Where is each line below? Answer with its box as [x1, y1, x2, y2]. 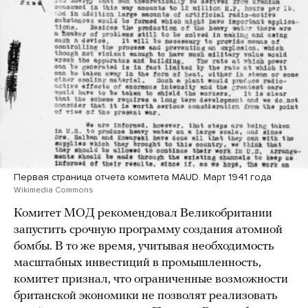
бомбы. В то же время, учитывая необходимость [14, 239, 274, 253]
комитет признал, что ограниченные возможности [14, 272, 288, 286]
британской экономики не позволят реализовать [14, 289, 278, 302]
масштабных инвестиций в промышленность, [14, 256, 261, 269]
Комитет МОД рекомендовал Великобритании [14, 206, 272, 220]
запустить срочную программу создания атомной [14, 223, 283, 236]
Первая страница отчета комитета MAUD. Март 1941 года [14, 170, 272, 183]
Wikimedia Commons [14, 184, 93, 195]
